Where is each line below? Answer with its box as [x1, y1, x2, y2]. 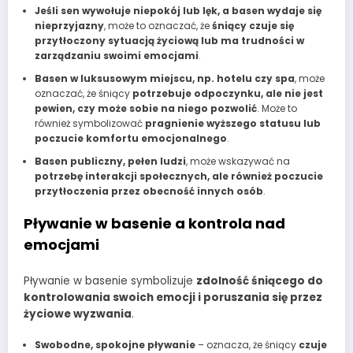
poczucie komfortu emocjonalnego [34, 131, 227, 145]
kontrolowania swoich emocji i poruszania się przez [24, 290, 322, 306]
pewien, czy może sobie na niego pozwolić [34, 101, 257, 115]
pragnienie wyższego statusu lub [144, 116, 321, 130]
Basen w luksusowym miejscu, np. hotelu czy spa [34, 71, 295, 85]
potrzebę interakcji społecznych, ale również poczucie [34, 169, 323, 183]
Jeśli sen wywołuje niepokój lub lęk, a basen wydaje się [34, 3, 321, 17]
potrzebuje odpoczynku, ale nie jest [132, 86, 323, 100]
